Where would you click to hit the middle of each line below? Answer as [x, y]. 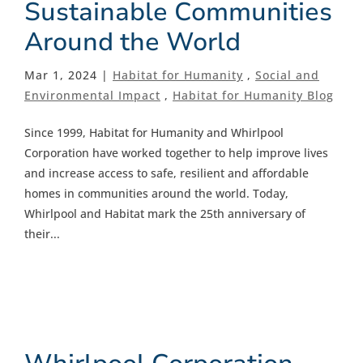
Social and [287, 75]
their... [42, 233]
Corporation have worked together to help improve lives [176, 152]
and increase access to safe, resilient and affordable [167, 173]
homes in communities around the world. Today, [156, 193]
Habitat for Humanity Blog [253, 95]
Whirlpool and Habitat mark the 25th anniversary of [165, 213]
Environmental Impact [92, 95]
